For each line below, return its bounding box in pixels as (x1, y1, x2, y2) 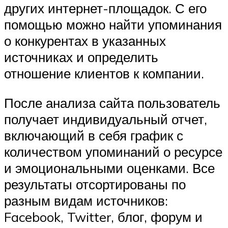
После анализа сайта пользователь (4, 95, 220, 111)
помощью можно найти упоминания (4, 16, 222, 33)
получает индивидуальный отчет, (4, 111, 207, 127)
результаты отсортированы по (4, 176, 186, 192)
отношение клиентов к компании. (4, 65, 204, 82)
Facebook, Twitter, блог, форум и (4, 209, 203, 225)
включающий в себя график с (4, 127, 183, 144)
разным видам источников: (4, 192, 168, 209)
